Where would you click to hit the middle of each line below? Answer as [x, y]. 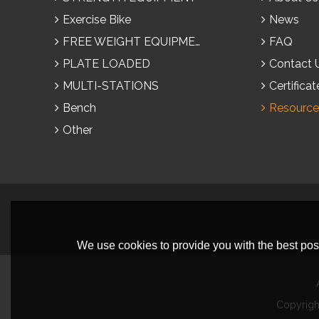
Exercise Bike [97, 20]
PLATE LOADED [106, 64]
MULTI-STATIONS [111, 86]
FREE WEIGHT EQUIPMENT [129, 42]
